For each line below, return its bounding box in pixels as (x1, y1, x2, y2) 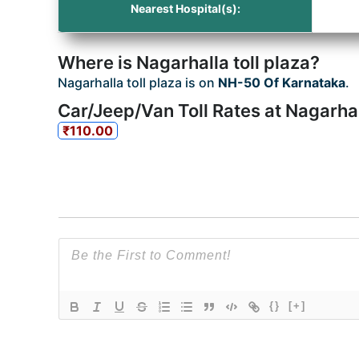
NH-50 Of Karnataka (218, 75, 345, 91)
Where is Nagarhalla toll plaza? (58, 52, 320, 73)
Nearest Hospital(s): (130, 2, 240, 15)
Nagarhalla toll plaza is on (58, 75, 218, 91)
